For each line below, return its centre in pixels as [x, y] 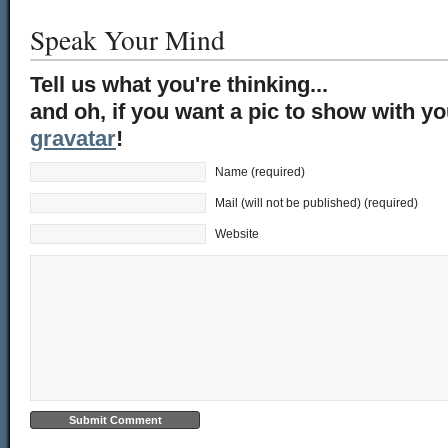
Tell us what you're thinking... [179, 84]
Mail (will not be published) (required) [316, 202]
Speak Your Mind [127, 39]
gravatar [73, 138]
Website [237, 233]
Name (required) [260, 171]
